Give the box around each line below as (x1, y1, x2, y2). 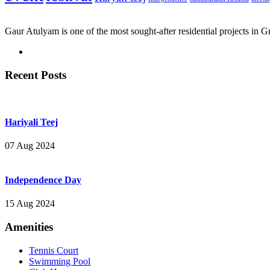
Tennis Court (29, 245, 78, 256)
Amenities (5, 221, 53, 234)
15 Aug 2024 (5, 198, 55, 209)
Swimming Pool (29, 256, 90, 266)
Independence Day (5, 175, 81, 186)
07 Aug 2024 (5, 140, 55, 151)
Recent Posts (5, 68, 66, 81)
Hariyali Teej (5, 116, 58, 127)
